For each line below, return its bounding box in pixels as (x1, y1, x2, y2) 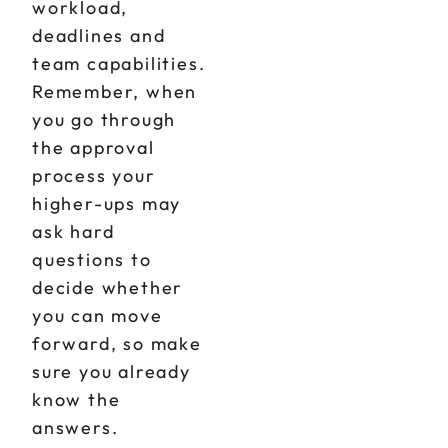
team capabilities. (32, 52, 206, 75)
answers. (32, 416, 119, 439)
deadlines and (32, 24, 166, 47)
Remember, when (32, 80, 198, 103)
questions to (32, 248, 152, 271)
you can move (32, 304, 163, 327)
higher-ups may (32, 192, 182, 215)
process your (32, 164, 156, 187)
